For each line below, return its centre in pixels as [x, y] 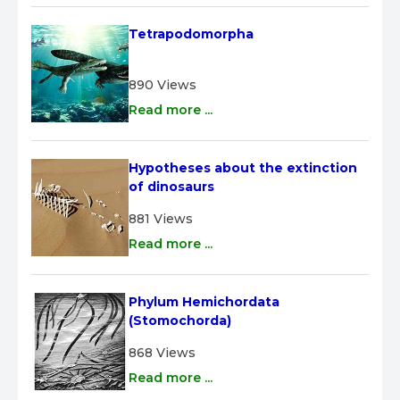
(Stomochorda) [180, 320]
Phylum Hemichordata [204, 301]
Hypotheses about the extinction [243, 167]
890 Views [162, 84]
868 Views [162, 352]
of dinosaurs [171, 186]
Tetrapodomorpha [191, 33]
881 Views [161, 218]
